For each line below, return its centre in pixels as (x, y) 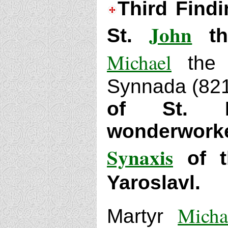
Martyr (142, 216)
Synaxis (140, 157)
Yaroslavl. (154, 182)
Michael (139, 62)
